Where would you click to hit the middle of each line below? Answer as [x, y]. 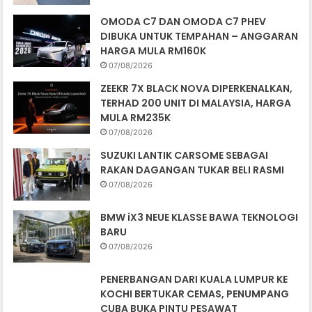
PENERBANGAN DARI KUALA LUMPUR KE [194, 279]
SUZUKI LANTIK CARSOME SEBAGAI [185, 155]
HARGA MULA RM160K [154, 50]
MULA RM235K [136, 117]
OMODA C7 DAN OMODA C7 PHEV [184, 21]
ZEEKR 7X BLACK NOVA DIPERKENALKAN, [197, 88]
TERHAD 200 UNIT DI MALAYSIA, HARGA [196, 103]
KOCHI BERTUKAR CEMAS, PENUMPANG [195, 294]
